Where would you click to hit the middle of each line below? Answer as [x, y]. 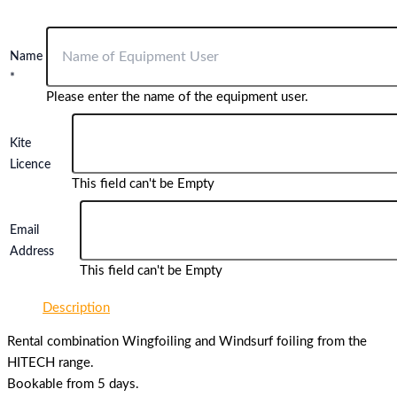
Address [32, 252]
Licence [30, 165]
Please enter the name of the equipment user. [177, 97]
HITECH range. [51, 363]
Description [76, 307]
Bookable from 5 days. [73, 385]
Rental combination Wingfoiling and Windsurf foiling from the [187, 342]
